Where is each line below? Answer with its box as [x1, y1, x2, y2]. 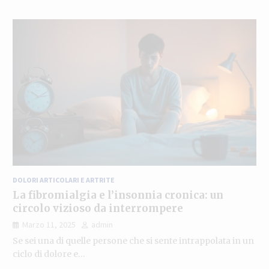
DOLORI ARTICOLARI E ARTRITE [12, 175, 115, 184]
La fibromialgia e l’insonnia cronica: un [12, 188, 223, 202]
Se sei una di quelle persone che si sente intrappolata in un [12, 235, 254, 246]
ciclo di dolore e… [12, 248, 85, 259]
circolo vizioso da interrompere [12, 201, 183, 215]
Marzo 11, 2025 [22, 219, 76, 230]
